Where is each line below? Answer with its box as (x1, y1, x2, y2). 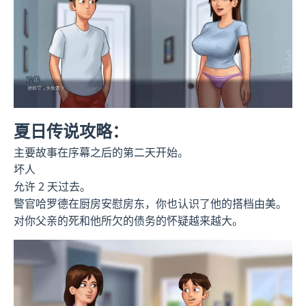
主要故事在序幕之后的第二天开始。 (14, 145, 189, 161)
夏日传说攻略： (14, 120, 128, 143)
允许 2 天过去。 (14, 179, 91, 195)
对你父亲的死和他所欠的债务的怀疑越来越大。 (14, 213, 243, 229)
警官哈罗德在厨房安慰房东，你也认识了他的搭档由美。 (14, 196, 287, 212)
